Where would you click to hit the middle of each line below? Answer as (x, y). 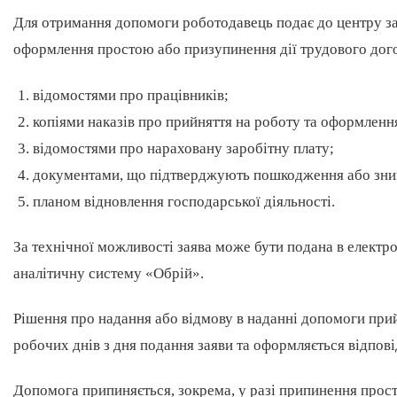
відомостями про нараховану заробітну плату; (184, 148)
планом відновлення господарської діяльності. (184, 201)
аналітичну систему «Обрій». (109, 273)
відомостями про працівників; (131, 95)
